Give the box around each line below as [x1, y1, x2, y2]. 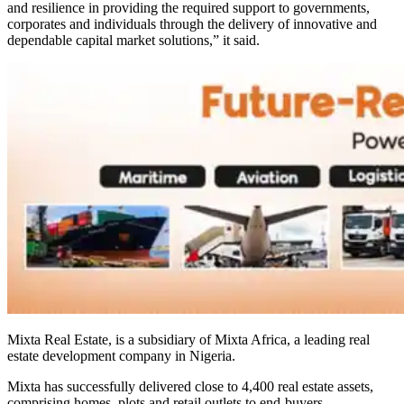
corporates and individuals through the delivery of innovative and [7, 16, 377, 32]
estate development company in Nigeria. [7, 348, 235, 363]
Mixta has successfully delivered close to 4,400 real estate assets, [7, 379, 373, 394]
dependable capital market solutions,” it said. [7, 32, 260, 48]
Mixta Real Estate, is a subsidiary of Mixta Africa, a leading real [7, 332, 370, 347]
